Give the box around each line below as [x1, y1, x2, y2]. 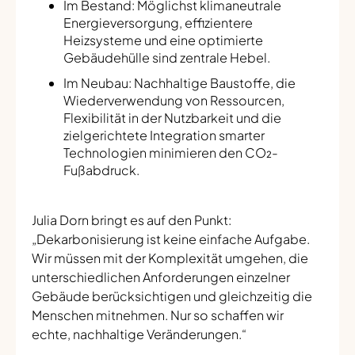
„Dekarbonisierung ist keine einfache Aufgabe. [32, 230, 310, 247]
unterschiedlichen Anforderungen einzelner [32, 268, 290, 285]
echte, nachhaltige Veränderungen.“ [32, 325, 246, 342]
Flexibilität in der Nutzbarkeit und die [63, 109, 281, 126]
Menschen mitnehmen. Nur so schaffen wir [32, 306, 284, 323]
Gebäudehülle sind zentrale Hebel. [63, 48, 270, 66]
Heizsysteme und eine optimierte [63, 31, 263, 48]
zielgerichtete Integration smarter [63, 126, 265, 143]
